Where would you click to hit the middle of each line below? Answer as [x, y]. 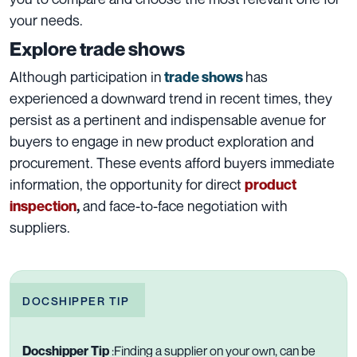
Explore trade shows [97, 49]
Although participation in [86, 77]
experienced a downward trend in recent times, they [171, 98]
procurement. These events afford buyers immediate [172, 163]
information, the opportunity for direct [127, 184]
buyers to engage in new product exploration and [162, 141]
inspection [43, 206]
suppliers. [40, 228]
